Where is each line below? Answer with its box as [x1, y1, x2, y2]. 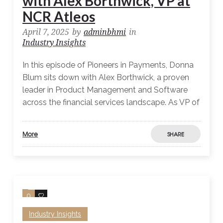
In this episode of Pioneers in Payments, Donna [22, 60, 194, 70]
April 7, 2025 [22, 27, 70, 37]
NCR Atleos [22, 8, 96, 25]
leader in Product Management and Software [22, 85, 188, 95]
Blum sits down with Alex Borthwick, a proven [22, 73, 190, 83]
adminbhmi [84, 27, 126, 37]
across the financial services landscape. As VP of [22, 98, 200, 108]
